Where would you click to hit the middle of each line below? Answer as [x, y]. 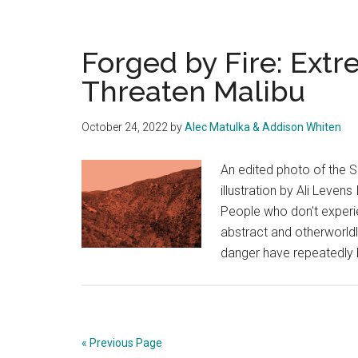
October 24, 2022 [125, 127]
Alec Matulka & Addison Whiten [263, 127]
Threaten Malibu [193, 91]
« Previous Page [122, 343]
